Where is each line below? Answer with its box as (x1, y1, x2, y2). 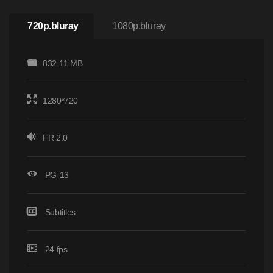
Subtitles (44, 207, 76, 217)
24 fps (43, 244, 68, 254)
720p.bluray (27, 21, 79, 31)
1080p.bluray (112, 21, 166, 31)
